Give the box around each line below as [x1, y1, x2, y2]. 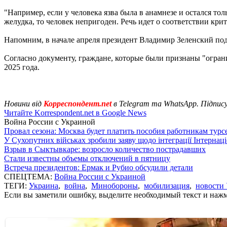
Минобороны [91, 181, 138, 190]
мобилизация [144, 181, 190, 190]
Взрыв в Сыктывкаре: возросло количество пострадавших [4, 144, 206, 154]
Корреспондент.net [42, 99, 113, 108]
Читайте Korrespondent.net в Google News [4, 108, 146, 117]
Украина [29, 181, 58, 190]
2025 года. [4, 62, 40, 71]
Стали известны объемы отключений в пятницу [4, 154, 170, 163]
